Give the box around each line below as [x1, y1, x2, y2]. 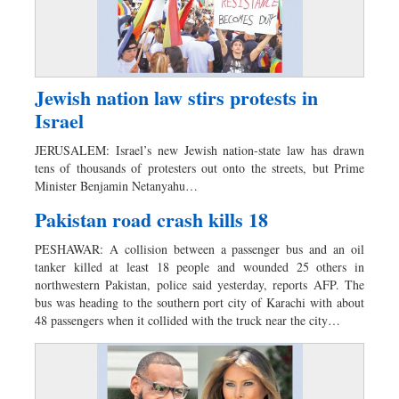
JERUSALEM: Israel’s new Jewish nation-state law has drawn [35, 142, 364, 159]
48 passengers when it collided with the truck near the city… [35, 312, 340, 330]
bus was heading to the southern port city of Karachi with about [35, 294, 364, 312]
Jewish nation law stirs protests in [35, 83, 318, 113]
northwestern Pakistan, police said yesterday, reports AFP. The [35, 276, 364, 294]
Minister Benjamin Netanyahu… [35, 177, 198, 195]
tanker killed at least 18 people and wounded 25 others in [35, 258, 364, 276]
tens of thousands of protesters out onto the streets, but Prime [35, 159, 364, 177]
